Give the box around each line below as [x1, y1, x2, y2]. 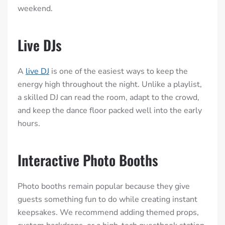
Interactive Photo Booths [18, 150, 158, 171]
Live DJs [18, 35, 62, 56]
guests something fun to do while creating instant [18, 194, 197, 205]
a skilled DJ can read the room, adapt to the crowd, [18, 92, 199, 103]
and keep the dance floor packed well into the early [18, 105, 202, 117]
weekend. [18, 3, 53, 15]
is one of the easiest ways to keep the [49, 66, 188, 77]
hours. [18, 118, 40, 130]
